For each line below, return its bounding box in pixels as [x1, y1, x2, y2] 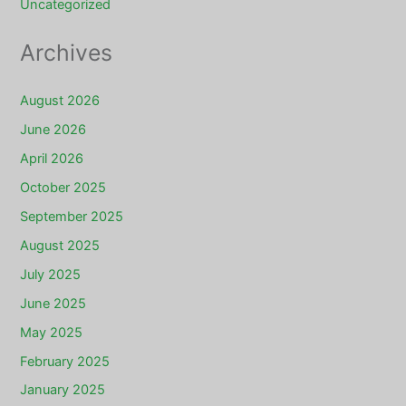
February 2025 [20, 353, 111, 370]
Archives [20, 38, 113, 66]
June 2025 [20, 295, 87, 312]
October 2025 [20, 179, 107, 196]
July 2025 [20, 266, 82, 283]
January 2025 [20, 382, 106, 399]
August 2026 [20, 92, 101, 110]
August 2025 [20, 237, 101, 254]
